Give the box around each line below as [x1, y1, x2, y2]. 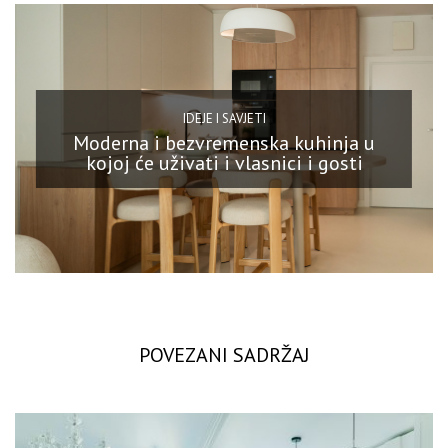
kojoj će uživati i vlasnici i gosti [85, 149, 363, 176]
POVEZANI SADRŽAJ [138, 342, 310, 369]
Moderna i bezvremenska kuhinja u [73, 129, 375, 156]
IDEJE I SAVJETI [182, 109, 266, 127]
